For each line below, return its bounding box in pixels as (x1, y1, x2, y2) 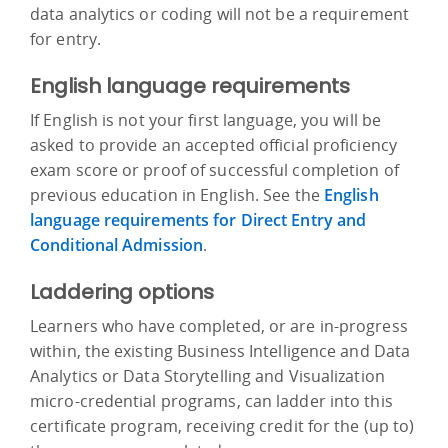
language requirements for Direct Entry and (30, 208, 367, 231)
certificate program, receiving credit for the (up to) (30, 414, 415, 437)
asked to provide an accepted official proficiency (30, 133, 397, 156)
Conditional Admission (30, 233, 204, 256)
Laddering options (30, 277, 219, 306)
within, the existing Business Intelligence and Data (30, 339, 411, 362)
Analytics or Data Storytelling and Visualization (30, 364, 385, 387)
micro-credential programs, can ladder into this (30, 389, 393, 412)
